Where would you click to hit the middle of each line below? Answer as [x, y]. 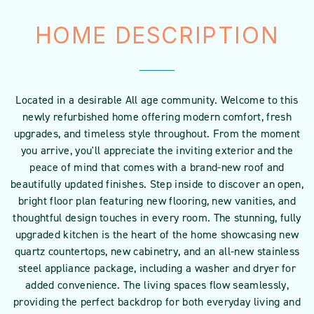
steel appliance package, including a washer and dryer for [157, 268]
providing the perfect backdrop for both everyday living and [157, 302]
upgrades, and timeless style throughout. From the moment [157, 134]
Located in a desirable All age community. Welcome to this [157, 100]
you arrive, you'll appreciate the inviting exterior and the [157, 150]
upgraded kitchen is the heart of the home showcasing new [157, 234]
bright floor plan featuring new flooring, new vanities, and [157, 201]
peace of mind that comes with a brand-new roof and [157, 167]
